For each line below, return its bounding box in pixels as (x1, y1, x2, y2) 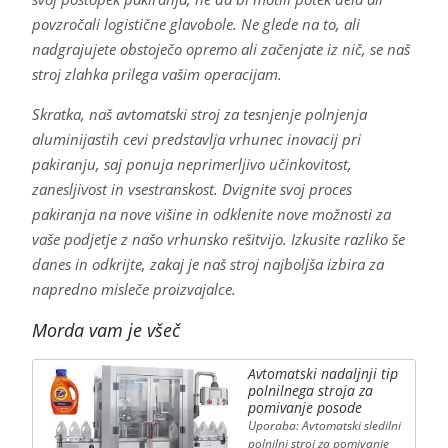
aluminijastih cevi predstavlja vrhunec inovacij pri (31, 129, 361, 150)
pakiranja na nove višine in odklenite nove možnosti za (31, 204, 391, 225)
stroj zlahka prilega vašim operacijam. (31, 64, 282, 85)
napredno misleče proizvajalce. (31, 279, 236, 300)
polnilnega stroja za (247, 381, 373, 401)
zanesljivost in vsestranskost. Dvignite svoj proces (31, 179, 352, 200)
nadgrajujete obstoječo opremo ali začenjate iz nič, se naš (31, 39, 410, 60)
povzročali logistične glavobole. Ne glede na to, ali (31, 14, 360, 35)
